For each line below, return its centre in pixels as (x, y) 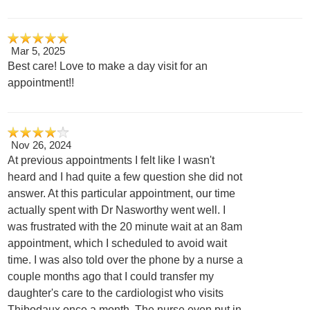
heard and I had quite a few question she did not (125, 177)
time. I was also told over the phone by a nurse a (126, 260)
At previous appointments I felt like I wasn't (111, 161)
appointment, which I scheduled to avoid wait (118, 244)
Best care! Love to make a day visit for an (108, 66)
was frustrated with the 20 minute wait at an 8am (125, 227)
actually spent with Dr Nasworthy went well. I (117, 210)
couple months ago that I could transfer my (111, 277)
